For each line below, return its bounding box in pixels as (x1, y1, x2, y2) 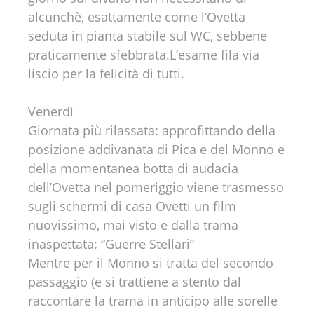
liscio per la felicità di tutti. (28, 65, 184, 82)
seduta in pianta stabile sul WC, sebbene (28, 27, 267, 44)
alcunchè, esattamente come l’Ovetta (28, 8, 245, 25)
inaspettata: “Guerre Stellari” (28, 235, 194, 252)
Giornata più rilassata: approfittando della (28, 122, 275, 139)
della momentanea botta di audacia (28, 160, 238, 177)
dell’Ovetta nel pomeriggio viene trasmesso (28, 179, 284, 196)
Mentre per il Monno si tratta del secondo (28, 254, 273, 271)
